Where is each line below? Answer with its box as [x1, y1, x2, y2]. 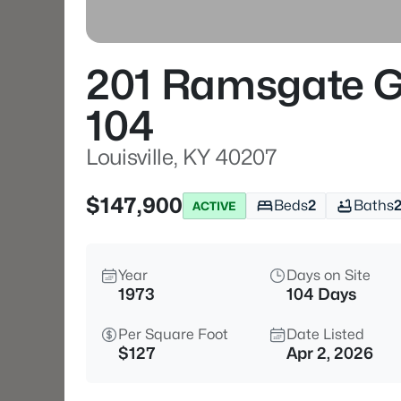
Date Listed [286, 326, 364, 343]
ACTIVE [192, 198, 236, 213]
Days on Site [286, 267, 371, 284]
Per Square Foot [118, 326, 228, 343]
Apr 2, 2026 [286, 344, 373, 363]
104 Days [286, 285, 356, 303]
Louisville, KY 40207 [86, 144, 277, 170]
